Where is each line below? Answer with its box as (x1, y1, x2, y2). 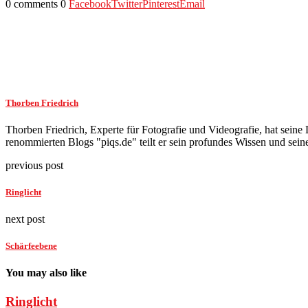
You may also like (5, 267, 87, 279)
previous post (5, 159, 63, 171)
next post (5, 213, 45, 225)
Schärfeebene (5, 241, 57, 252)
